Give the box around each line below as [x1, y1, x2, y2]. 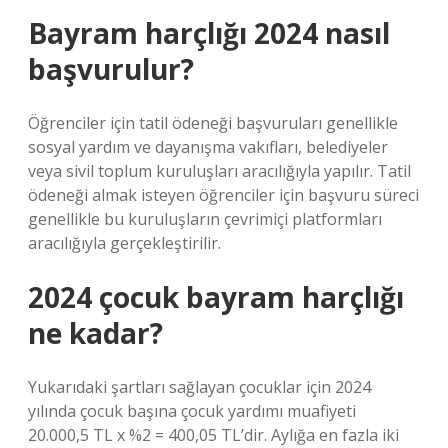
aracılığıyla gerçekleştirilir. [28, 232, 221, 254]
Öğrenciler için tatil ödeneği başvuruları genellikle [28, 112, 398, 134]
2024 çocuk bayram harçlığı [28, 278, 404, 316]
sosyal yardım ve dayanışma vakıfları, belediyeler [28, 136, 388, 158]
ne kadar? [28, 314, 163, 352]
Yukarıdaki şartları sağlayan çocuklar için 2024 [28, 376, 371, 398]
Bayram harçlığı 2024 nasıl [28, 14, 390, 52]
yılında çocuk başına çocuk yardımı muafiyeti [28, 400, 356, 422]
